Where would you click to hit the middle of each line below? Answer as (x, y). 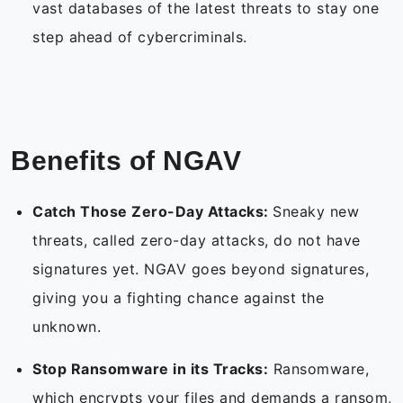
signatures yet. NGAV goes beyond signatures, (201, 269)
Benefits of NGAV (130, 161)
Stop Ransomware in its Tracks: (150, 369)
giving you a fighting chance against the (178, 298)
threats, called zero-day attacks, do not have (197, 241)
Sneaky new (316, 212)
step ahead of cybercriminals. (142, 37)
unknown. (69, 327)
